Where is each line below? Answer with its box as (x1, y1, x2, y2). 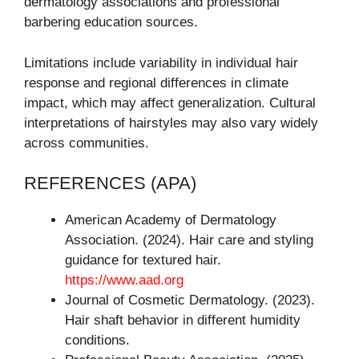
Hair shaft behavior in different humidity (65, 313, 301, 329)
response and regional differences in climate (24, 75, 288, 91)
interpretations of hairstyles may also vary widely (24, 115, 318, 131)
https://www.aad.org (65, 272, 184, 288)
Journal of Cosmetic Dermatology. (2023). (65, 292, 315, 309)
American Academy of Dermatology (65, 212, 276, 228)
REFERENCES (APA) (24, 173, 196, 194)
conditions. (65, 333, 130, 349)
